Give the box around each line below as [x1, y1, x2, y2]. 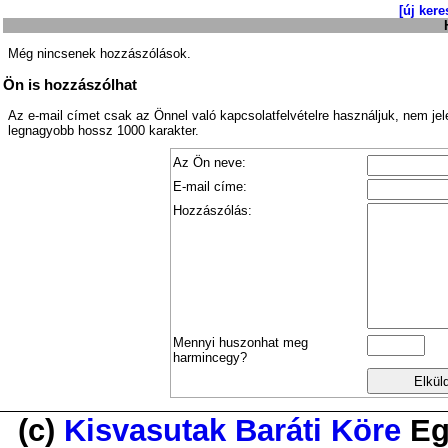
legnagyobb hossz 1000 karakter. [8, 123, 199, 139]
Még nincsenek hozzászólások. [8, 46, 191, 61]
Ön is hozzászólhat [3, 76, 137, 94]
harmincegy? [173, 350, 247, 366]
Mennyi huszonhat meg [173, 335, 308, 351]
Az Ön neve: [173, 155, 246, 171]
